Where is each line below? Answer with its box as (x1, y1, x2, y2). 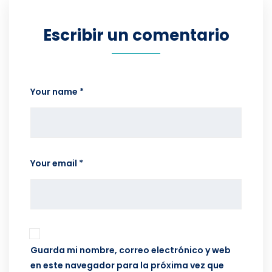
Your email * (30, 157, 83, 169)
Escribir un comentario (42, 24, 229, 46)
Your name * (30, 85, 84, 98)
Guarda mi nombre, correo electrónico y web (30, 243, 231, 256)
